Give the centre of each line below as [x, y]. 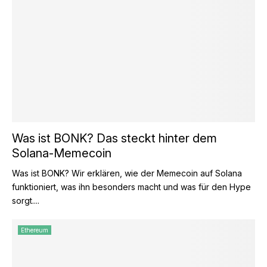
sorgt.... [26, 201]
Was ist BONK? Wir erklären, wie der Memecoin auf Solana [127, 173]
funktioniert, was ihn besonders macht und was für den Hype [131, 187]
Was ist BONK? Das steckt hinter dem [114, 138]
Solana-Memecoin [62, 153]
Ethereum [35, 230]
